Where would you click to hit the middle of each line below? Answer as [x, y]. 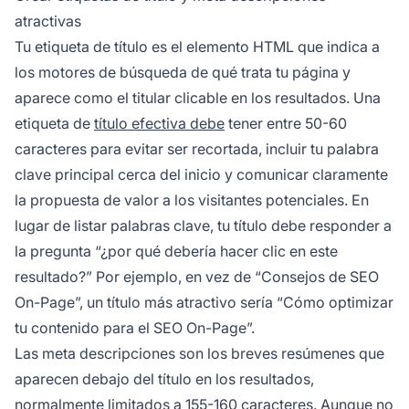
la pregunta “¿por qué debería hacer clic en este [176, 251]
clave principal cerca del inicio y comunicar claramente [201, 174]
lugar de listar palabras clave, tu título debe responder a [203, 225]
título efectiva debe [159, 123]
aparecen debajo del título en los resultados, [164, 378]
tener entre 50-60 [286, 123]
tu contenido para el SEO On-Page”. [135, 327]
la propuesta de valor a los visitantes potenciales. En [192, 199]
